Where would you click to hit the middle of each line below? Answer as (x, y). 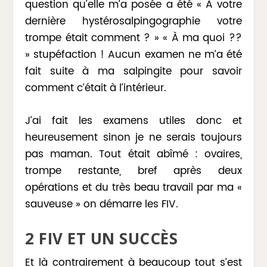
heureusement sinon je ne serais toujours (133, 137)
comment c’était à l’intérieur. (96, 88)
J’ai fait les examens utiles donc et (133, 121)
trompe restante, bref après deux (133, 171)
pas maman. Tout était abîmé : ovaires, (133, 154)
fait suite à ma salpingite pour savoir (133, 71)
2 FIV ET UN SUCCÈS (102, 239)
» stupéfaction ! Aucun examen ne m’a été (133, 55)
